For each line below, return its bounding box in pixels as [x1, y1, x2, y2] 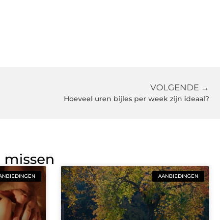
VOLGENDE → [150, 82, 209, 93]
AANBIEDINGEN [158, 172, 198, 179]
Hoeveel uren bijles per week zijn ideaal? [64, 94, 209, 104]
